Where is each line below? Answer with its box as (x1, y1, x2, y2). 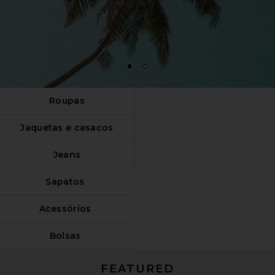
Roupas (49, 95, 85, 106)
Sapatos (45, 176, 85, 187)
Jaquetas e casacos (20, 122, 114, 133)
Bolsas (49, 230, 81, 241)
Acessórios (39, 203, 91, 214)
